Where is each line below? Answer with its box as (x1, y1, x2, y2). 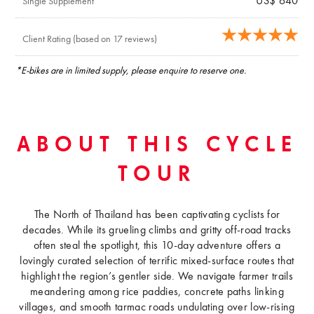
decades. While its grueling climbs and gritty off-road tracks (22, 224, 292, 236)
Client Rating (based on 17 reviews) (22, 34, 158, 44)
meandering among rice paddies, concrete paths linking (30, 286, 284, 298)
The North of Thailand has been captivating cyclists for (34, 209, 280, 221)
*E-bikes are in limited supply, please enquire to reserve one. (15, 66, 247, 76)
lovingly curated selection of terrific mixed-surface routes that (20, 255, 294, 267)
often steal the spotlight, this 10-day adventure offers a (33, 240, 281, 252)
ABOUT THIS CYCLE (16, 135, 298, 156)
